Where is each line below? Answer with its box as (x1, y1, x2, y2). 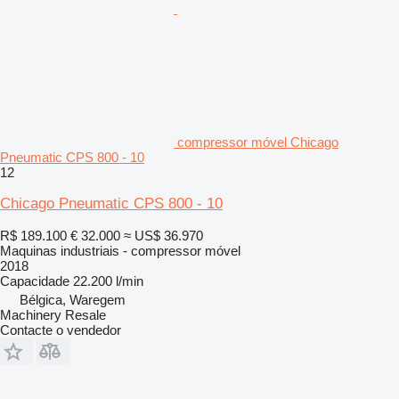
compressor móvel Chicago (177, 134, 338, 150)
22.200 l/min (73, 273, 143, 289)
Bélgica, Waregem (20, 291, 126, 307)
